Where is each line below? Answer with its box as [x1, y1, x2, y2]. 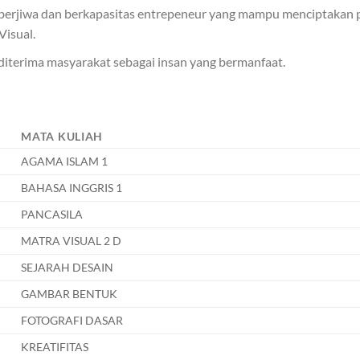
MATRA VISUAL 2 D [21, 234, 122, 248]
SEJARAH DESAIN [21, 260, 114, 275]
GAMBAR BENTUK [21, 287, 118, 301]
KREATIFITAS [21, 340, 89, 354]
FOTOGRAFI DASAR [21, 313, 124, 328]
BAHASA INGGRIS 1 [21, 181, 123, 195]
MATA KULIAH [21, 129, 104, 144]
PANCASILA [21, 207, 84, 222]
